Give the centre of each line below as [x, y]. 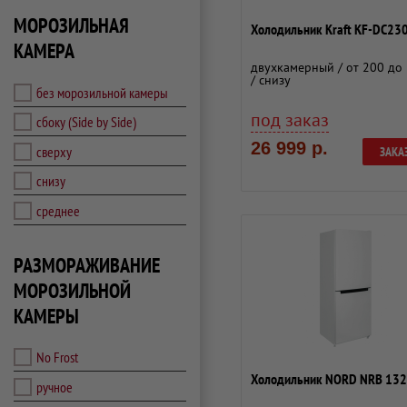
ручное [55, 387]
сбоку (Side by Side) [86, 122]
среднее [58, 210]
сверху [54, 151]
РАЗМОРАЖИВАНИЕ [87, 265]
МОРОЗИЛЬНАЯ [71, 25]
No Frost [57, 357]
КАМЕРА [44, 51]
